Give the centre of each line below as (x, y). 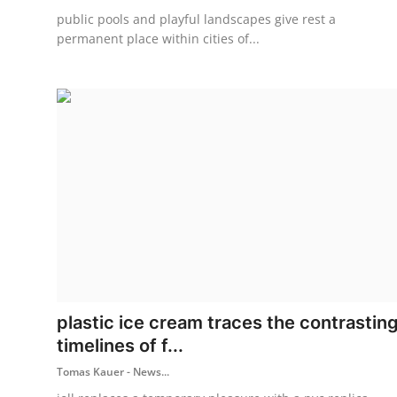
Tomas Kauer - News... (113, 371)
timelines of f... (120, 345)
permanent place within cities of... (158, 38)
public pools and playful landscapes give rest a (196, 19)
